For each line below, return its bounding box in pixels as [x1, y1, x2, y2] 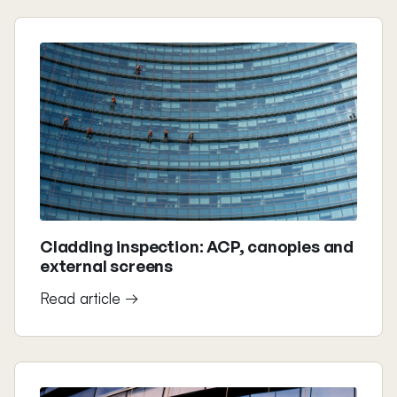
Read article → [40, 288, 139, 307]
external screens [40, 255, 174, 276]
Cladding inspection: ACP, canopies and [40, 236, 354, 257]
